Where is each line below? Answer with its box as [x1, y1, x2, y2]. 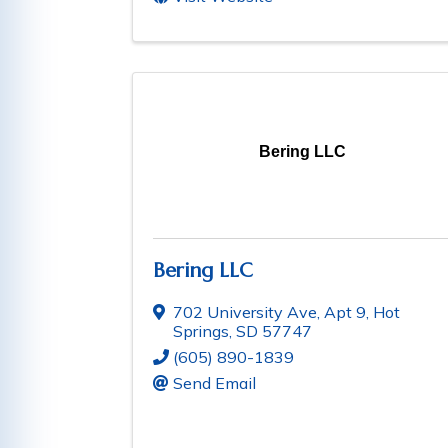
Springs [173, 321, 229, 342]
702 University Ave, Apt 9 [173, 302, 366, 323]
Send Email [173, 373, 256, 394]
